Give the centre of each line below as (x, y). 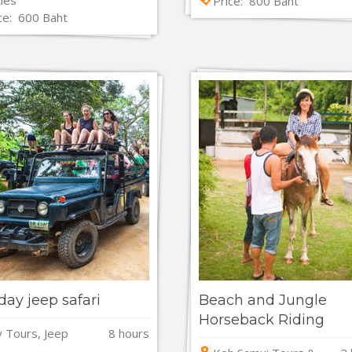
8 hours (129, 333)
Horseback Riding (262, 320)
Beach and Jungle (263, 301)
